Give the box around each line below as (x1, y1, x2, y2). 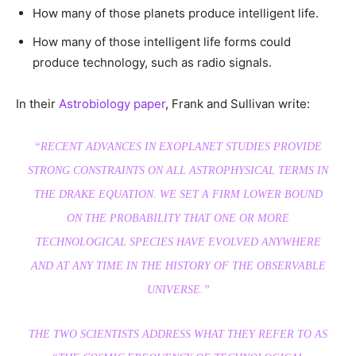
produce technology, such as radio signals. (33, 55, 272, 71)
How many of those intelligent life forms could (33, 34, 291, 50)
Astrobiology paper (56, 96, 165, 112)
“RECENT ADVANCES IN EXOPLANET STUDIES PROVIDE (34, 141, 322, 153)
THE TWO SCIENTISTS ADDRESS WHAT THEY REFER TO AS (29, 328, 327, 341)
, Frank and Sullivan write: (165, 96, 310, 112)
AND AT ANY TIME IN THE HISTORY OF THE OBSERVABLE (30, 260, 326, 273)
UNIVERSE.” (146, 284, 210, 296)
